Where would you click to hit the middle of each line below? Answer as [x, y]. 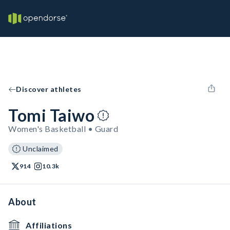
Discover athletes [49, 89]
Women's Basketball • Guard [63, 129]
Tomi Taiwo [51, 115]
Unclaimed [41, 149]
